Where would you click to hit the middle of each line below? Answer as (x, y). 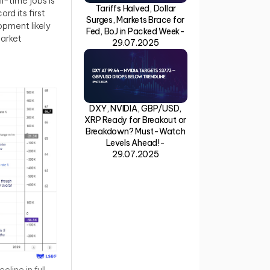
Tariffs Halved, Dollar (135, 9)
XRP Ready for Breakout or (136, 120)
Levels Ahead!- (136, 143)
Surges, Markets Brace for (136, 20)
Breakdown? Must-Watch (135, 132)
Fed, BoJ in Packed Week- (135, 32)
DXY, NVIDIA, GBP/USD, (136, 109)
